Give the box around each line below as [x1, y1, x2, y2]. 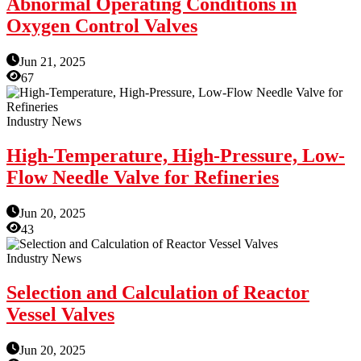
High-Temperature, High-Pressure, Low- [6, 144, 345, 166]
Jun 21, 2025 [19, 55, 85, 69]
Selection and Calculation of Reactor [6, 281, 309, 303]
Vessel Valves [6, 303, 114, 325]
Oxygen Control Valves [6, 15, 197, 37]
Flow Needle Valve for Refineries [6, 166, 279, 188]
